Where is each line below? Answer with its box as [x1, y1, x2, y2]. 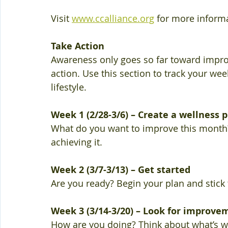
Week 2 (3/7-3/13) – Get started [51, 163, 193, 176]
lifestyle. [51, 81, 89, 93]
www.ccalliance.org [72, 12, 154, 24]
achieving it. [51, 136, 105, 148]
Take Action [51, 40, 107, 52]
